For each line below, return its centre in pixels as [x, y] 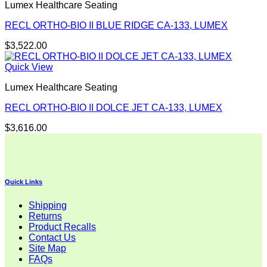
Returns [45, 216]
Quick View [29, 67]
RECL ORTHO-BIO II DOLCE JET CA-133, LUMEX [114, 108]
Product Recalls [62, 227]
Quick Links [24, 182]
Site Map [47, 249]
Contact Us [52, 238]
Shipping [48, 206]
